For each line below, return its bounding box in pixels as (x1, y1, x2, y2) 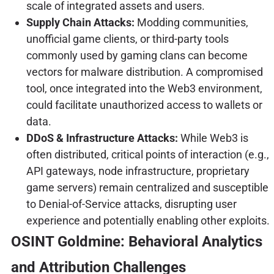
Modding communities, (134, 15, 248, 29)
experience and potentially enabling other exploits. (26, 213, 270, 227)
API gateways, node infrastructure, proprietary (26, 164, 250, 177)
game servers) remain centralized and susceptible (26, 180, 268, 194)
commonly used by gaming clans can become (26, 48, 248, 62)
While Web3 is (177, 131, 248, 144)
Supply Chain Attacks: (26, 15, 135, 29)
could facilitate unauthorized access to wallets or (26, 98, 262, 111)
